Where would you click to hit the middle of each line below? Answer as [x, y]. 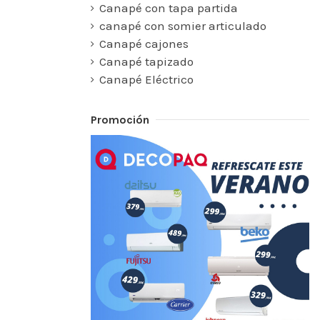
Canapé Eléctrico [146, 79]
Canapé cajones [144, 43]
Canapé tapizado [146, 61]
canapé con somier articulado [183, 25]
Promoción [120, 119]
